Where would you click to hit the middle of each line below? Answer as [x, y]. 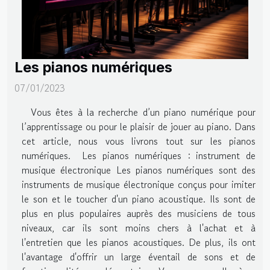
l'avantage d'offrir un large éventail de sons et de [139, 256]
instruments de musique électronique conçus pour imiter [139, 184]
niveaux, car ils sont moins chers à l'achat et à [139, 228]
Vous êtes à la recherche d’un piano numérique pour [139, 112]
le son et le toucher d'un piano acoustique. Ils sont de [139, 199]
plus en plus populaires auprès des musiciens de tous [139, 213]
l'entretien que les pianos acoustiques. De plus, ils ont [139, 242]
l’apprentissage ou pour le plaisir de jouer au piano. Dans [139, 126]
